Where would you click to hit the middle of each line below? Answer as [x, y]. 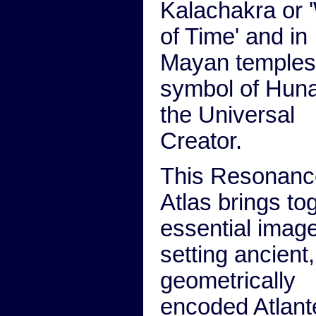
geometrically [228, 281]
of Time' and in [234, 36]
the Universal [227, 115]
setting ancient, [237, 255]
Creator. [201, 141]
